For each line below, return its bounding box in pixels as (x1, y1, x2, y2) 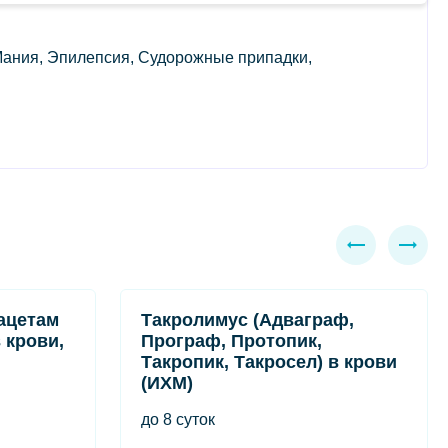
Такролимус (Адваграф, (141, 310, 354, 330)
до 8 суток (141, 411, 215, 428)
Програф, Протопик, (141, 331, 322, 351)
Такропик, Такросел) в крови (141, 352, 397, 372)
